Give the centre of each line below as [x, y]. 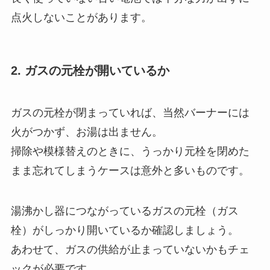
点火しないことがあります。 [81, 17]
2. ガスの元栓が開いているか [90, 71]
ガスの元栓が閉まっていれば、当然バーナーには [130, 112]
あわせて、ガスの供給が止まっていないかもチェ [130, 250]
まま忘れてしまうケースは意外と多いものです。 [130, 170]
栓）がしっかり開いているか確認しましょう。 [124, 231]
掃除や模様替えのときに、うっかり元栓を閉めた [130, 151]
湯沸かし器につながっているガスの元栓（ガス [124, 211]
